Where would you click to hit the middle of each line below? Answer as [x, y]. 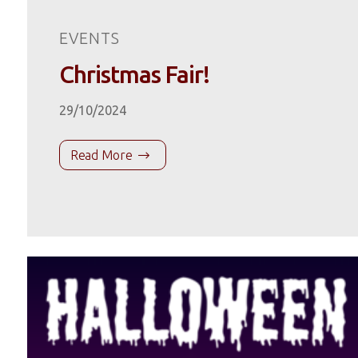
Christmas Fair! [134, 75]
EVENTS [89, 38]
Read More [101, 155]
